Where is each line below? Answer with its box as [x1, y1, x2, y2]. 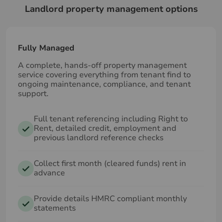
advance [34, 167, 65, 178]
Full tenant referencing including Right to [34, 113, 188, 124]
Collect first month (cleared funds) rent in [34, 158, 186, 169]
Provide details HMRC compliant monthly [34, 193, 187, 204]
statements [34, 203, 76, 214]
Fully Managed [18, 43, 74, 54]
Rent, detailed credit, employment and [34, 123, 176, 134]
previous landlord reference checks [34, 132, 164, 143]
